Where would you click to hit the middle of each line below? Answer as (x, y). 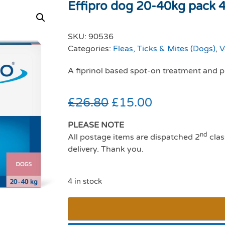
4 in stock (85, 181)
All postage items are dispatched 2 (134, 137)
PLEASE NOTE (96, 125)
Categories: (90, 48)
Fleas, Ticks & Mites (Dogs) (164, 48)
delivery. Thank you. (106, 149)
